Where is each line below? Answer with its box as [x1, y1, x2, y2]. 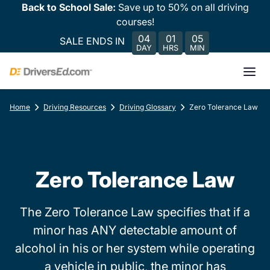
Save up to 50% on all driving [118, 1, 249, 13]
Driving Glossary [119, 102, 176, 111]
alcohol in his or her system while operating [15, 241, 255, 256]
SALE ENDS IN [60, 34, 125, 47]
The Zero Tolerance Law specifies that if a [20, 205, 250, 219]
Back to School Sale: [21, 1, 118, 13]
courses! [116, 16, 154, 28]
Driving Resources [43, 102, 106, 111]
